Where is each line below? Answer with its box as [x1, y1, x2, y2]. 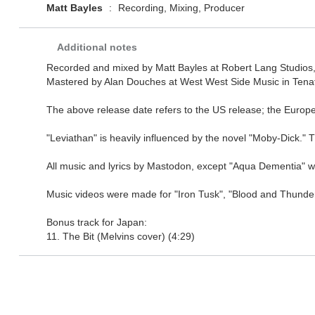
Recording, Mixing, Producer [115, 2, 245, 14]
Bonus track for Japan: [46, 217, 147, 229]
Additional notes [56, 41, 137, 53]
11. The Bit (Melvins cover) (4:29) [46, 231, 195, 243]
